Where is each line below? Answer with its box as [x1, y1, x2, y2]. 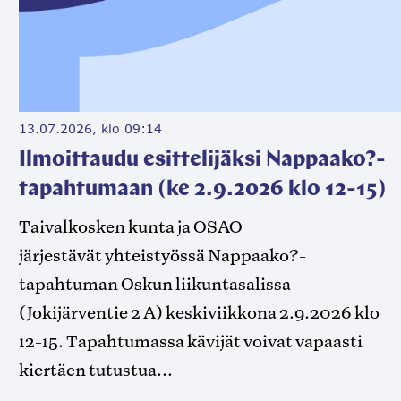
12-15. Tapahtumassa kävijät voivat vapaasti [19, 330, 363, 353]
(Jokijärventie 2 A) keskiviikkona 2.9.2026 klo [19, 302, 380, 324]
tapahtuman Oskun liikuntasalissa [19, 273, 292, 295]
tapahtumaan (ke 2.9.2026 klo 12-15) [19, 179, 388, 201]
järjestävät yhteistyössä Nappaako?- [19, 244, 307, 267]
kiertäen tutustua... [19, 359, 174, 381]
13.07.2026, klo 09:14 [19, 121, 163, 137]
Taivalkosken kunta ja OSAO [19, 216, 243, 238]
